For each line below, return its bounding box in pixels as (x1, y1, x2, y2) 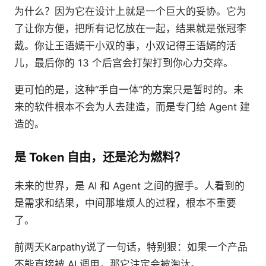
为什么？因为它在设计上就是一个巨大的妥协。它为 (14, 5, 246, 17)
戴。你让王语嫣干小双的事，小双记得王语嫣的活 (14, 39, 236, 52)
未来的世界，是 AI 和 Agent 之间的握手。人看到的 (14, 179, 245, 192)
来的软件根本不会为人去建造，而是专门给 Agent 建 (14, 100, 250, 113)
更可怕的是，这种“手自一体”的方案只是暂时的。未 (14, 83, 243, 96)
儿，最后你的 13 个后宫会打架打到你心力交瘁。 (14, 56, 233, 69)
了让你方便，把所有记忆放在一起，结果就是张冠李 (14, 22, 246, 34)
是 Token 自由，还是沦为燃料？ (14, 150, 186, 164)
